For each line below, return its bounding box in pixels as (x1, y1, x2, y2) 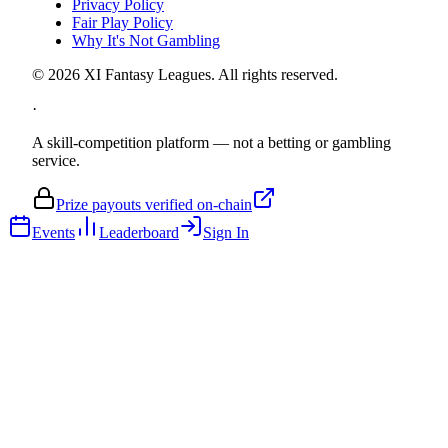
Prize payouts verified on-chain (56, 196, 252, 214)
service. (32, 152, 80, 170)
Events (32, 224, 75, 242)
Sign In (203, 224, 249, 242)
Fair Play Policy (72, 14, 173, 32)
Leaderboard (99, 224, 179, 242)
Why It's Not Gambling (72, 32, 220, 50)
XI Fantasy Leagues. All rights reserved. (80, 66, 338, 84)
